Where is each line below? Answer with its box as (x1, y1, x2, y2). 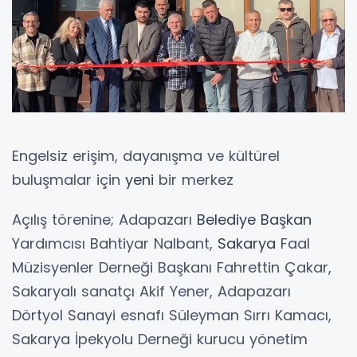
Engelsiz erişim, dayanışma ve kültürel (12, 146, 280, 167)
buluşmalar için (12, 170, 125, 190)
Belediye (197, 210, 256, 230)
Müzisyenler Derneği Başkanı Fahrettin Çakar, (12, 257, 331, 278)
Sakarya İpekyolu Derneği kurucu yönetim (12, 329, 308, 350)
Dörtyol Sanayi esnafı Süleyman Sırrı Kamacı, (12, 305, 331, 326)
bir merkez (154, 170, 233, 190)
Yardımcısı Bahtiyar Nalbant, (12, 233, 218, 254)
